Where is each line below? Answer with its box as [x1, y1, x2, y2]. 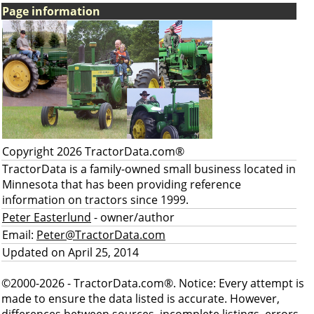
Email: [2, 227, 36, 243]
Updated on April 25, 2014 [2, 245, 139, 260]
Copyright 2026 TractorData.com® [2, 144, 184, 159]
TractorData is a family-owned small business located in [2, 161, 296, 177]
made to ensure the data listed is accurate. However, [1, 291, 280, 306]
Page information [2, 4, 100, 19]
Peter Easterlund [2, 210, 91, 225]
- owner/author [91, 210, 175, 225]
